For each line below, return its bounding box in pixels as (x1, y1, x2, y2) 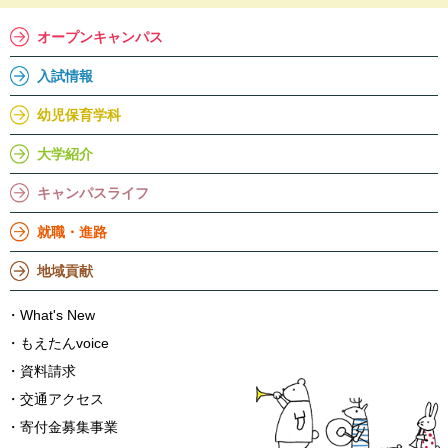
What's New (19, 307, 95, 324)
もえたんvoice (19, 335, 109, 352)
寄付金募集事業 (19, 419, 118, 436)
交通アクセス (19, 391, 104, 408)
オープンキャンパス (36, 29, 163, 46)
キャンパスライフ (36, 185, 149, 202)
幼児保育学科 (36, 107, 121, 124)
